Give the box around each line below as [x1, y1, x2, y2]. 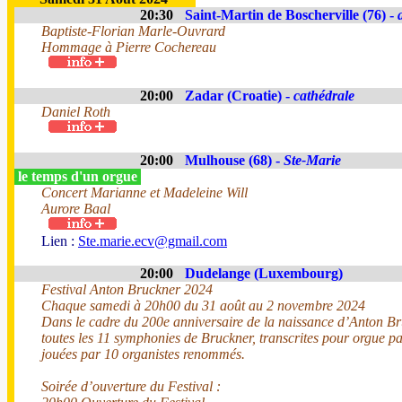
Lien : [41, 233, 78, 249]
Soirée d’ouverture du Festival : [41, 379, 221, 394]
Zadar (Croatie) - [185, 88, 293, 103]
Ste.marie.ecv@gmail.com [78, 233, 227, 249]
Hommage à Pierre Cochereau [41, 39, 216, 55]
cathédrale [293, 88, 354, 103]
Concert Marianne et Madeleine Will [41, 185, 248, 200]
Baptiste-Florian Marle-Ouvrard [41, 23, 225, 39]
